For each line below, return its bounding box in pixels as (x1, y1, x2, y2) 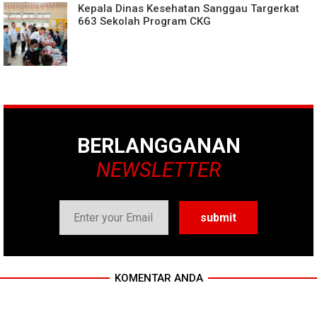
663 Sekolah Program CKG (78, 15, 211, 28)
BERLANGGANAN (76, 134, 241, 158)
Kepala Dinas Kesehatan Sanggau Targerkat (78, 2, 299, 15)
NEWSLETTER (96, 158, 221, 182)
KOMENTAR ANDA (114, 272, 203, 284)
